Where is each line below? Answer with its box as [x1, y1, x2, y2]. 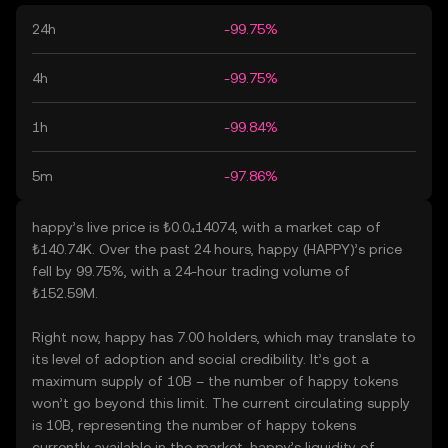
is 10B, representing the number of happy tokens [32, 417, 356, 433]
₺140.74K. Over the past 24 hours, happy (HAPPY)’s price [32, 241, 402, 257]
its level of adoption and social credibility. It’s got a [32, 351, 369, 367]
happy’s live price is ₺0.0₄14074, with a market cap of [32, 219, 381, 235]
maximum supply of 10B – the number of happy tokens [32, 373, 398, 389]
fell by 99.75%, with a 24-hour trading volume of [32, 263, 350, 279]
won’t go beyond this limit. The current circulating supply [32, 395, 410, 411]
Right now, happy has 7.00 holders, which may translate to [32, 329, 416, 345]
